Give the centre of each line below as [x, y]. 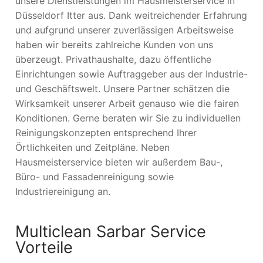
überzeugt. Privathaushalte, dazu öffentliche [113, 59]
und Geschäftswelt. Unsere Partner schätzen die [122, 88]
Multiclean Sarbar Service [111, 232]
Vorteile [44, 248]
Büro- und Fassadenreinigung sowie [95, 176]
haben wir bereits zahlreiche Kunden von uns [114, 44]
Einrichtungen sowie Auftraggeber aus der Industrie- [131, 74]
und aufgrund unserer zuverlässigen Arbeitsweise [124, 30]
